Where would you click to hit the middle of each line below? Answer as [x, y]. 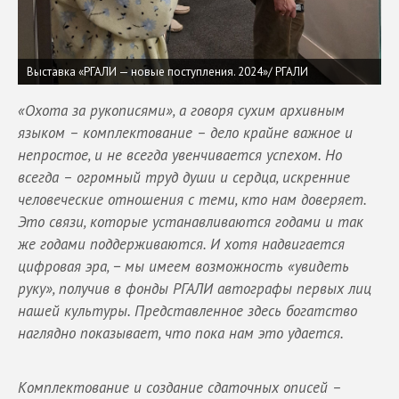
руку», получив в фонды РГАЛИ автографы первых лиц [195, 289]
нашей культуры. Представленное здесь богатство [187, 311]
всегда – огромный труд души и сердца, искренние [184, 178]
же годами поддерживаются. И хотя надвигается [181, 244]
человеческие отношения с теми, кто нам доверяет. [192, 200]
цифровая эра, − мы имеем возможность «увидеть [183, 267]
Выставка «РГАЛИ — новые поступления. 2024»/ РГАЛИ [167, 72]
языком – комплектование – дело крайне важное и [185, 133]
